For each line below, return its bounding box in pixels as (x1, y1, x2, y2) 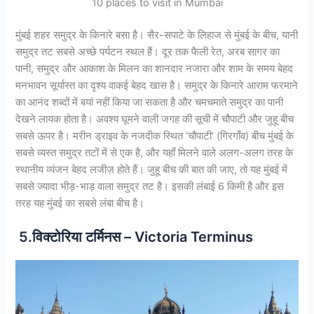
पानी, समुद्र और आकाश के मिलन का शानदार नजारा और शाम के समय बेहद (15, 62, 294, 75)
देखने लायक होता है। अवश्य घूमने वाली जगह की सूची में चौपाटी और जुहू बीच (15, 112, 294, 125)
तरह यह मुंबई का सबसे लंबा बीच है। (15, 196, 145, 210)
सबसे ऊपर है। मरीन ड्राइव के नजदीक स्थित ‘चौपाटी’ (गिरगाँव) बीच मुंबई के (15, 129, 294, 142)
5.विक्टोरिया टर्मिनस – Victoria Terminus (15, 228, 254, 245)
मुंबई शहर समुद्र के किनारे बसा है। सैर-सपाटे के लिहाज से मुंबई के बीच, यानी (15, 28, 299, 41)
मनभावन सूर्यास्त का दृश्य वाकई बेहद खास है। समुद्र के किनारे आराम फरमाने (15, 78, 299, 92)
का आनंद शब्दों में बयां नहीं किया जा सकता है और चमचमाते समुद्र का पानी (15, 95, 284, 109)
